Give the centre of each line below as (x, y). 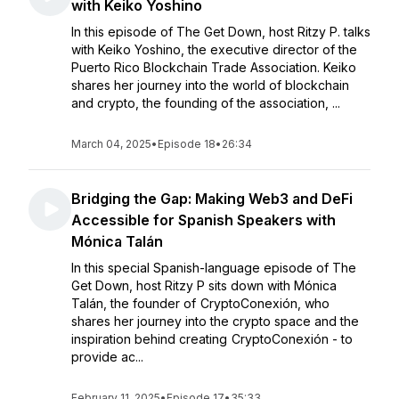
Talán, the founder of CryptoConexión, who (200, 303)
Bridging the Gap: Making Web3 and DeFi (212, 199)
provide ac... (107, 357)
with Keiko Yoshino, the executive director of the (214, 49)
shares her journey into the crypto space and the (215, 321)
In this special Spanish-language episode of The (214, 268)
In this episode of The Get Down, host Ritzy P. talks (221, 32)
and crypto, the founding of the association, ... (206, 103)
